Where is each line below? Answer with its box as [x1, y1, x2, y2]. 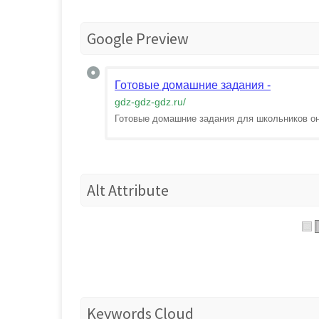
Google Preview [87, 28, 189, 48]
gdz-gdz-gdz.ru [115, 96, 183, 108]
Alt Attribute [87, 180, 169, 200]
